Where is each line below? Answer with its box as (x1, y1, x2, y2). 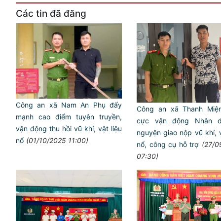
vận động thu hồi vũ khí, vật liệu (16, 124, 122, 133)
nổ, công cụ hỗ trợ (137, 140, 199, 148)
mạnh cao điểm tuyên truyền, (16, 112, 122, 121)
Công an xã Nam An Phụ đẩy (16, 100, 122, 109)
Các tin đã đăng (16, 7, 86, 19)
